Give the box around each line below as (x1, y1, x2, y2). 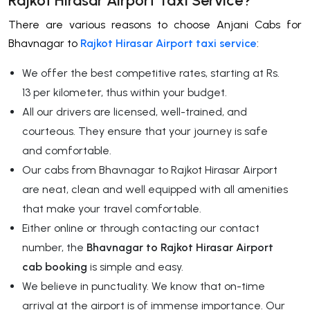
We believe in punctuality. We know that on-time (22, 279, 265, 293)
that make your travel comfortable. (22, 201, 201, 215)
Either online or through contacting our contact (22, 221, 259, 235)
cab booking (22, 259, 87, 273)
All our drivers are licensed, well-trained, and (22, 104, 247, 118)
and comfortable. (22, 143, 111, 157)
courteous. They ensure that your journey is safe (22, 124, 268, 138)
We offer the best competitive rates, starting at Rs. (22, 66, 280, 80)
